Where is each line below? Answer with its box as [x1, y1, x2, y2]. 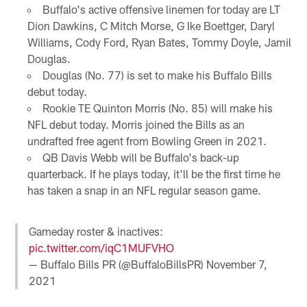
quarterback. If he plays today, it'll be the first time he [27, 167, 280, 180]
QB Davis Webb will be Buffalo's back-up [42, 150, 239, 164]
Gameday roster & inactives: [29, 225, 164, 238]
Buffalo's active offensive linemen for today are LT [42, 2, 280, 16]
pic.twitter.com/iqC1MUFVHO [29, 241, 175, 255]
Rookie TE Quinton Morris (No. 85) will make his [42, 101, 273, 114]
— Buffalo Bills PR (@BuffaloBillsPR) [29, 258, 207, 271]
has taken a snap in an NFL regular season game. [27, 183, 261, 197]
